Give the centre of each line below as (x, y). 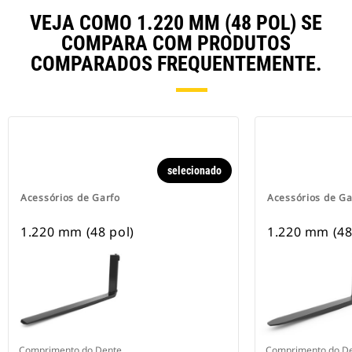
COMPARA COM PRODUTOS (176, 44)
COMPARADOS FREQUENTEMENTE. (176, 64)
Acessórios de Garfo (70, 198)
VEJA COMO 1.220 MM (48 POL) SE (176, 23)
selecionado (194, 171)
